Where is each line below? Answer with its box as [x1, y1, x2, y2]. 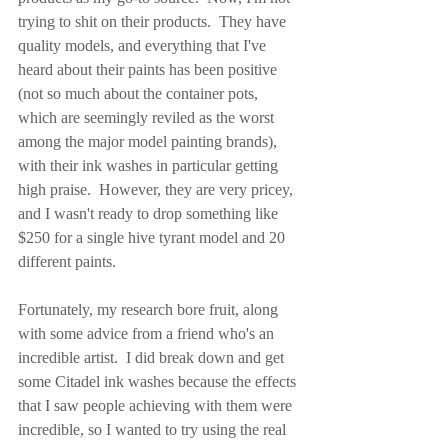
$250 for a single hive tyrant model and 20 [18, 229, 289, 247]
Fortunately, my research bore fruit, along [18, 301, 282, 319]
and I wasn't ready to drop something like [18, 205, 282, 223]
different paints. [18, 253, 116, 271]
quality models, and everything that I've [18, 37, 270, 55]
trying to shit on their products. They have [18, 13, 290, 31]
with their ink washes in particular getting [18, 157, 282, 175]
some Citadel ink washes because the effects [18, 373, 300, 391]
